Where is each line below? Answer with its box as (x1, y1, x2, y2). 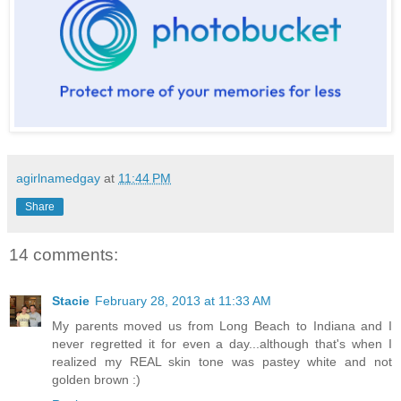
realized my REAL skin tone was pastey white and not (52, 354, 392, 370)
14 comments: (9, 245, 118, 265)
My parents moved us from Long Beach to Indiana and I (52, 319, 392, 334)
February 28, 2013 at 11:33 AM (95, 294, 271, 309)
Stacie (52, 294, 90, 309)
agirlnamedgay (16, 171, 100, 186)
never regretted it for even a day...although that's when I (52, 337, 392, 352)
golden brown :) (52, 372, 141, 388)
